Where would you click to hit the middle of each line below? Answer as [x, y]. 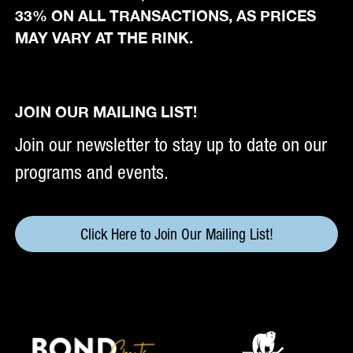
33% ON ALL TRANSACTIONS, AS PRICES [166, 16]
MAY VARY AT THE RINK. [104, 38]
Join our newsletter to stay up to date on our [171, 145]
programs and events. [92, 173]
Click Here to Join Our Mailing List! [176, 234]
